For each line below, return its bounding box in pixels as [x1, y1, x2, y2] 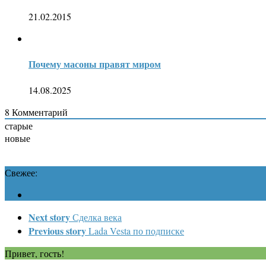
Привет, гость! [5, 246, 64, 259]
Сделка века [72, 210, 122, 223]
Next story [28, 210, 70, 224]
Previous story [28, 223, 86, 237]
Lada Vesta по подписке [88, 224, 184, 237]
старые [5, 119, 33, 132]
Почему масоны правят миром [28, 57, 161, 71]
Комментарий [9, 105, 68, 118]
